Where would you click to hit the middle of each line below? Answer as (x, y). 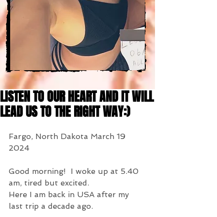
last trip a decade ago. (51, 206)
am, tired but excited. (49, 183)
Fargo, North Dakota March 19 (68, 136)
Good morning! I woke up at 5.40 (75, 171)
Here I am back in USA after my (70, 194)
